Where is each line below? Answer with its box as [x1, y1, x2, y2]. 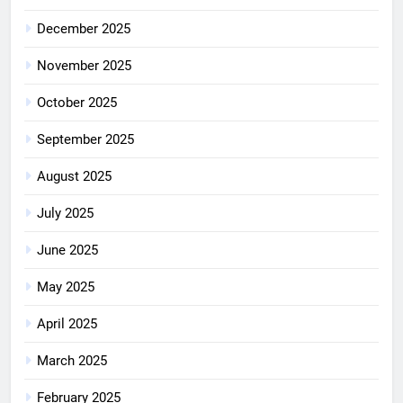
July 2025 [37, 204, 94, 221]
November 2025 [37, 57, 131, 74]
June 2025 [37, 241, 98, 258]
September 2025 [37, 130, 134, 148]
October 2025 [37, 94, 117, 111]
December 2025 [37, 20, 130, 37]
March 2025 [37, 352, 107, 369]
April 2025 [37, 315, 97, 332]
